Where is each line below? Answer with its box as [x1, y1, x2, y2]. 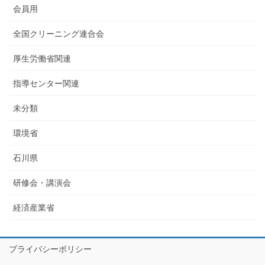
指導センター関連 [13, 79, 79, 89]
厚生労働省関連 [13, 54, 71, 64]
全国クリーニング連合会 [13, 29, 104, 39]
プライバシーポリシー [9, 244, 92, 254]
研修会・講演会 [13, 178, 71, 188]
